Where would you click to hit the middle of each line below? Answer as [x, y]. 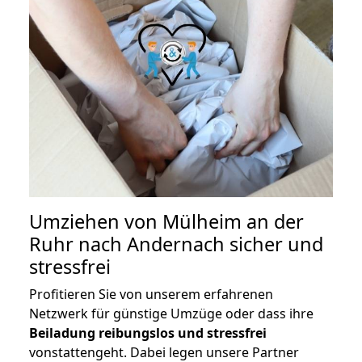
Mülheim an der [233, 222]
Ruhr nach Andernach [127, 244]
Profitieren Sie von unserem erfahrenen [151, 295]
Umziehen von [96, 222]
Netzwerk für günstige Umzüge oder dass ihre [171, 314]
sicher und [274, 244]
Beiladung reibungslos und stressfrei [148, 333]
